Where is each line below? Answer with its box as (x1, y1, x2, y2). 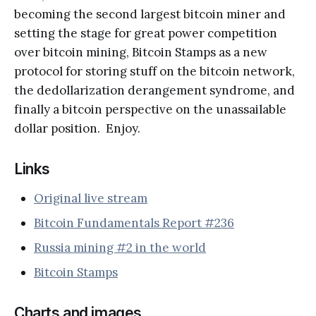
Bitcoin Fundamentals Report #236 (34, 215, 234, 231)
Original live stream (34, 190, 147, 207)
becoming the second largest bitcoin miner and (14, 6, 286, 23)
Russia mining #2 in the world (34, 240, 206, 256)
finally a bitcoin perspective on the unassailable (14, 102, 286, 118)
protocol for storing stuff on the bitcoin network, (14, 63, 295, 80)
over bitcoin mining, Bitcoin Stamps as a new (14, 44, 267, 61)
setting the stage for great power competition (14, 25, 277, 42)
